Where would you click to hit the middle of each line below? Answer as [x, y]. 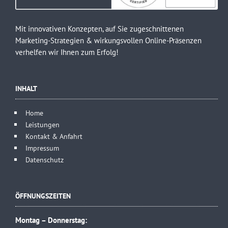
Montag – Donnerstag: [51, 220]
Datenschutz [45, 160]
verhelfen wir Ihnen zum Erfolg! [67, 52]
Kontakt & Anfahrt [54, 136]
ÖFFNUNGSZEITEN [43, 196]
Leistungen [42, 125]
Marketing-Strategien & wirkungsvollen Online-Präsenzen [108, 41]
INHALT [26, 89]
